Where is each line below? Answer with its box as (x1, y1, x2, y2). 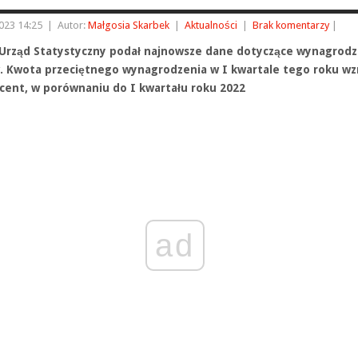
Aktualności (185, 19, 237, 31)
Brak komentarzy (253, 19, 329, 31)
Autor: (58, 19, 88, 31)
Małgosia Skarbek (88, 19, 169, 31)
